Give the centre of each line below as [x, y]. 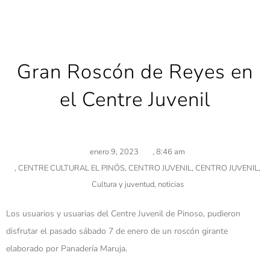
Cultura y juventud [123, 184]
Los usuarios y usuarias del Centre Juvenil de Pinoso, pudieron [123, 213]
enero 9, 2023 [114, 152]
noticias [171, 184]
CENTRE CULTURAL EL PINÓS [71, 168]
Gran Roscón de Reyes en [135, 72]
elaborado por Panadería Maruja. [67, 248]
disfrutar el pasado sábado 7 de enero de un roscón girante [117, 231]
